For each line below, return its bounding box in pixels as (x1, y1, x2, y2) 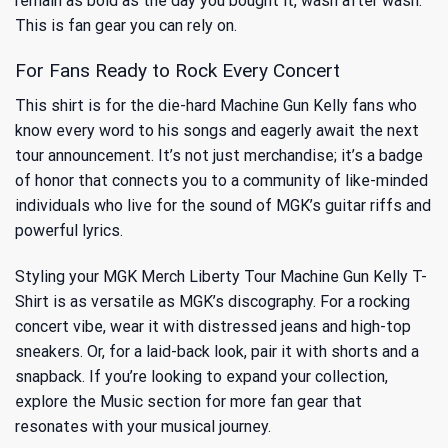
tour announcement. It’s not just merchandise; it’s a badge (15, 145, 423, 165)
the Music (72, 391, 143, 411)
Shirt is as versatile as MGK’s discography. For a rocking (15, 291, 410, 311)
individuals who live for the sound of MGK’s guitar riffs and (15, 195, 431, 215)
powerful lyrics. (15, 220, 123, 240)
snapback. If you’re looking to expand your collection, (15, 366, 388, 386)
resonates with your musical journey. (15, 416, 271, 436)
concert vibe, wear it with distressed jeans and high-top (15, 316, 411, 336)
